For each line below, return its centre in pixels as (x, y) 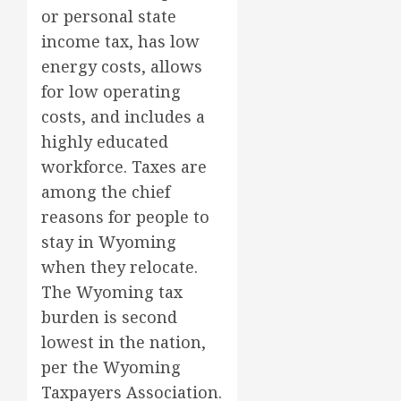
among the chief (106, 191)
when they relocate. (119, 266)
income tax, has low (120, 41)
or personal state (109, 16)
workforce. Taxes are (124, 166)
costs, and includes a (123, 116)
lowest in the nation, (124, 341)
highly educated (105, 141)
